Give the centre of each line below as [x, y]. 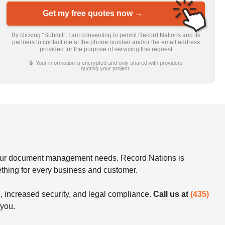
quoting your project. [106, 68]
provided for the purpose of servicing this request [106, 49]
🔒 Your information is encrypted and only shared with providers [106, 63]
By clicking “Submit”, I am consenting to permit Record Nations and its [106, 35]
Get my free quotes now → [93, 14]
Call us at [172, 194]
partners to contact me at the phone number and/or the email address [106, 42]
